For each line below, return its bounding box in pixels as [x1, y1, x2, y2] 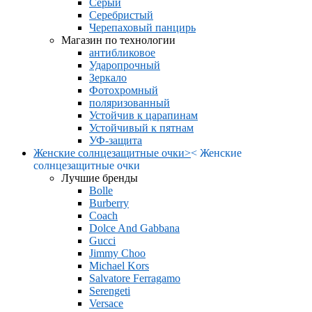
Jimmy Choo [89, 247, 146, 259]
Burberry [89, 197, 129, 209]
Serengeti [89, 285, 130, 297]
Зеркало [89, 72, 127, 84]
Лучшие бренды [61, 172, 138, 184]
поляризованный [89, 97, 170, 109]
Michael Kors [89, 260, 149, 272]
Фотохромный [89, 84, 158, 96]
